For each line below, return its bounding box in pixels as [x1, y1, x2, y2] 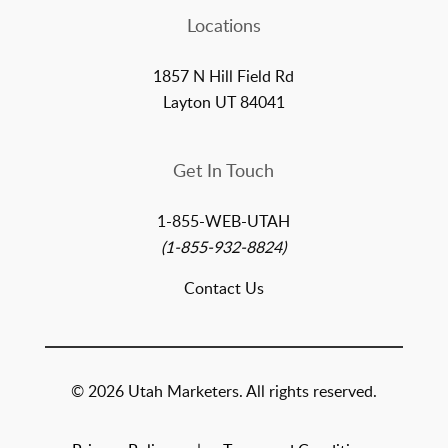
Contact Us [183, 277, 264, 300]
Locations [186, 13, 261, 38]
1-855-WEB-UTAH [157, 210, 291, 233]
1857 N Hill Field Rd [153, 65, 295, 88]
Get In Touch [173, 158, 275, 183]
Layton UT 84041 [162, 91, 285, 114]
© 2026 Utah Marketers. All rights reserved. [70, 380, 377, 403]
